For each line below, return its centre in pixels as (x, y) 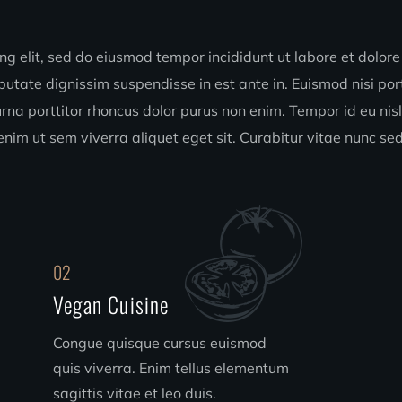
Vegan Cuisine (111, 304)
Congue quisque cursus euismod (159, 343)
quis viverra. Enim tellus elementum (170, 368)
